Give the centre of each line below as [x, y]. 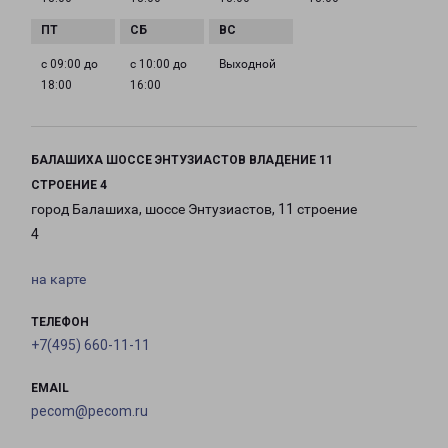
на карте [58, 279]
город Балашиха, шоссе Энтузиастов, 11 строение [194, 209]
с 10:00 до [158, 64]
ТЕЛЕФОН [60, 322]
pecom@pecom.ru [89, 411]
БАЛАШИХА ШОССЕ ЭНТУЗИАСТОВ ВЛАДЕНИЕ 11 [182, 160]
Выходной [247, 64]
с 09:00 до [69, 64]
